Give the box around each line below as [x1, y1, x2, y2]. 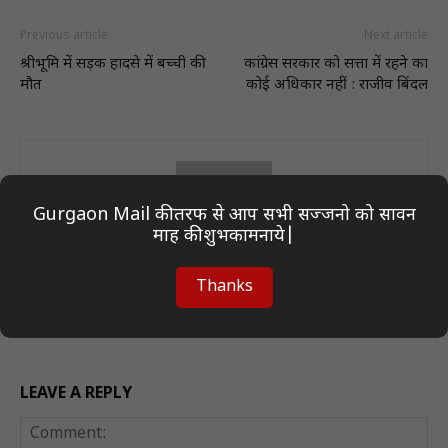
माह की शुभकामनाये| [153, 225, 295, 248]
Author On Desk [164, 276, 284, 296]
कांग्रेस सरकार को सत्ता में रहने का [244, 54, 428, 74]
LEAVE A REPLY [20, 383, 132, 405]
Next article [364, 27, 428, 44]
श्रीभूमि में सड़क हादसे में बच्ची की [20, 54, 206, 74]
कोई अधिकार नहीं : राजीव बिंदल [246, 75, 428, 95]
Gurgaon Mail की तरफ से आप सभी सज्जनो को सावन [32, 204, 416, 227]
